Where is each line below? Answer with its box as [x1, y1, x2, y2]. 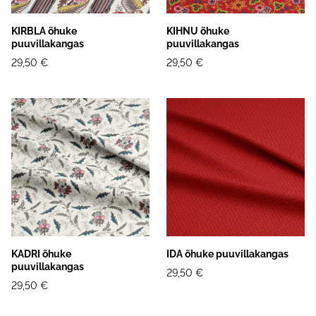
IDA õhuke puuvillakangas [166, 248, 288, 260]
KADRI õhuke [11, 248, 71, 260]
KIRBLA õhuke [11, 25, 77, 37]
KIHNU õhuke [166, 25, 229, 37]
